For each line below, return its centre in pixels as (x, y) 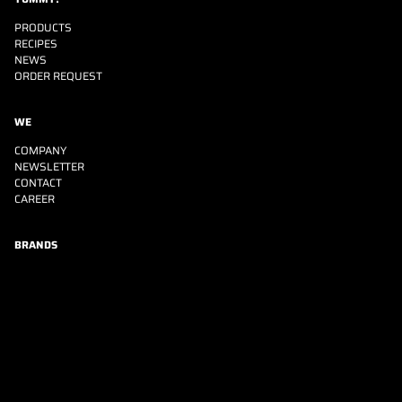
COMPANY (40, 151)
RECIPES (36, 44)
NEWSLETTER (49, 167)
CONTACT (38, 183)
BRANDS (36, 245)
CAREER (35, 199)
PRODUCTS (43, 28)
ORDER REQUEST (58, 76)
